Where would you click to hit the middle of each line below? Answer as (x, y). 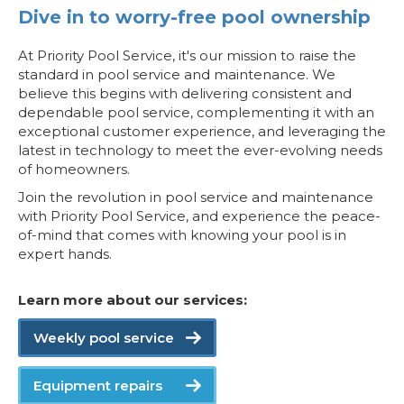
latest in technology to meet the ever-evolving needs (200, 150)
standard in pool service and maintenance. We (177, 74)
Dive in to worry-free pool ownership (194, 17)
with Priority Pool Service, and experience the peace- (199, 216)
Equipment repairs (98, 386)
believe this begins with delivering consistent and (185, 93)
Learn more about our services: (133, 300)
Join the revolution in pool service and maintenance (196, 197)
